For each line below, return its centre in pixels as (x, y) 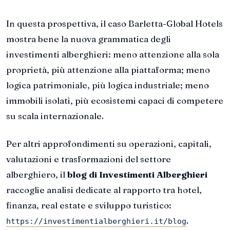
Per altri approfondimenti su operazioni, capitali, (109, 143)
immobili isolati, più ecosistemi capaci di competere (115, 100)
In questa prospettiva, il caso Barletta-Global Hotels (114, 23)
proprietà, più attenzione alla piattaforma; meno (108, 69)
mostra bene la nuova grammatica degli (89, 39)
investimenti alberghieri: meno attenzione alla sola (113, 54)
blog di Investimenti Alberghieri (137, 174)
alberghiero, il (37, 174)
